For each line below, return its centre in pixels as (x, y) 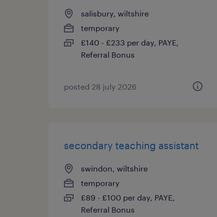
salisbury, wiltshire (115, 13)
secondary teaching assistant (131, 145)
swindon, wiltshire (114, 168)
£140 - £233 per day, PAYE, (130, 42)
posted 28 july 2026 (100, 86)
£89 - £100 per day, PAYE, (128, 197)
